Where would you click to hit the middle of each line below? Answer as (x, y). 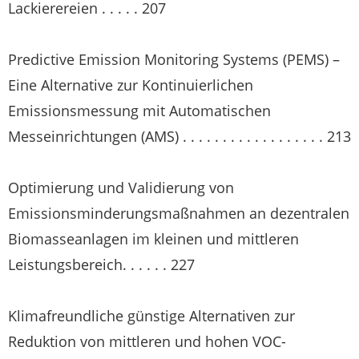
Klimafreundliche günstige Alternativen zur (151, 316)
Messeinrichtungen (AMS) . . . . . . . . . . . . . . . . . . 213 (179, 136)
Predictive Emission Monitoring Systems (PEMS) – (174, 59)
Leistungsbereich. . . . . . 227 (101, 264)
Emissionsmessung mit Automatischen (139, 111)
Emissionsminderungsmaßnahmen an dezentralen (179, 213)
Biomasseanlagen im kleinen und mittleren (153, 239)
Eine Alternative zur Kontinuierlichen (131, 85)
